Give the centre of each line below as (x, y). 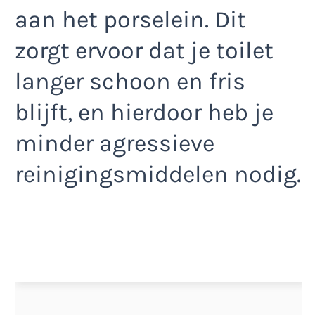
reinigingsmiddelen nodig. (158, 175)
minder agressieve (115, 144)
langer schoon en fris (130, 82)
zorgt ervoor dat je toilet (144, 51)
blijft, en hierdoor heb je (144, 113)
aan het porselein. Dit (130, 20)
